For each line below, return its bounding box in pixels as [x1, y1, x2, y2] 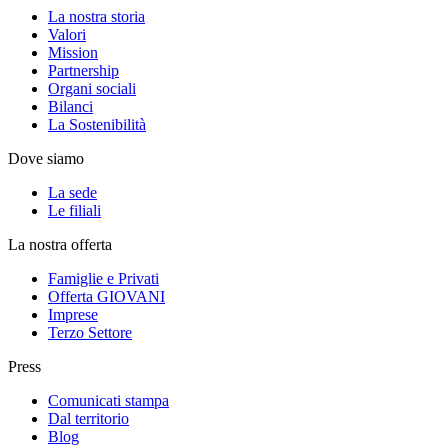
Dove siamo [8, 150, 84, 167]
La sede [48, 184, 97, 201]
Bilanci [48, 98, 93, 115]
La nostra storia [48, 8, 145, 25]
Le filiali [48, 202, 101, 219]
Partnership [48, 62, 119, 79]
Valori [48, 26, 86, 43]
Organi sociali [48, 80, 136, 97]
